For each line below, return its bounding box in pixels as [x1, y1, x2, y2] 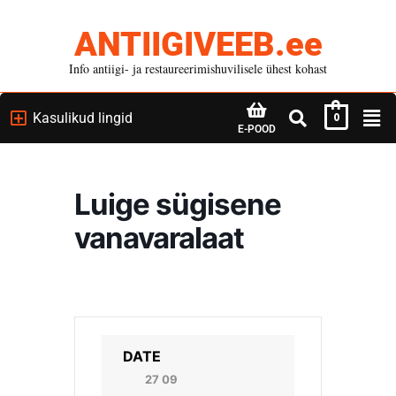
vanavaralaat [74, 220, 244, 255]
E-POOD [237, 123, 276, 135]
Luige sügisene [74, 187, 281, 222]
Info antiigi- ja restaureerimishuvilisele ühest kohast [69, 60, 327, 77]
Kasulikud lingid [33, 109, 133, 126]
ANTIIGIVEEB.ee [73, 25, 323, 64]
